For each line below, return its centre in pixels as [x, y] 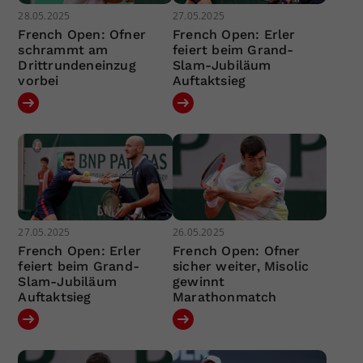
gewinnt [199, 282]
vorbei [38, 80]
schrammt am [63, 49]
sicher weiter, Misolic [241, 267]
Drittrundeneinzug [77, 65]
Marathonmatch [224, 297]
